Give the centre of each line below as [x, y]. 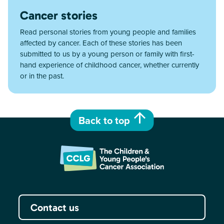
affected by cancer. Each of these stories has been [101, 42]
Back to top [104, 120]
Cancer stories [59, 15]
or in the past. [42, 75]
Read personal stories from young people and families [108, 31]
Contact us [54, 207]
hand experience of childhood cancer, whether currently [109, 64]
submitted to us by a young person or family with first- [107, 53]
